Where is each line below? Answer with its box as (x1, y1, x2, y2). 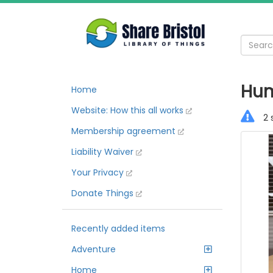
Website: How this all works (71, 104, 186, 116)
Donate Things (71, 187, 136, 199)
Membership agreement (71, 125, 178, 137)
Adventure (71, 243, 116, 255)
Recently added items (71, 222, 165, 235)
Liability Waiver (71, 146, 136, 158)
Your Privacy (71, 166, 126, 179)
